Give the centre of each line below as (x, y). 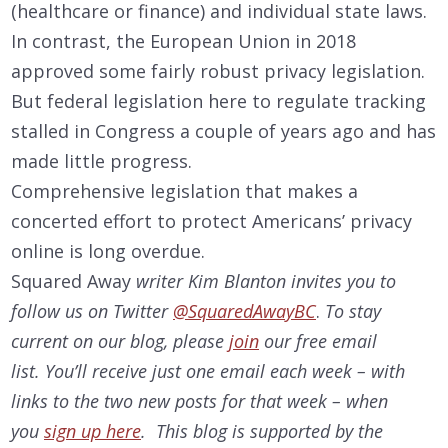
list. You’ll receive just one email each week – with (208, 371)
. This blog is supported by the (262, 431)
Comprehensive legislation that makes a (184, 191)
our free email (318, 341)
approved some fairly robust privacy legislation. (218, 71)
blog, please (179, 341)
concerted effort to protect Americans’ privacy (211, 221)
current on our (68, 341)
